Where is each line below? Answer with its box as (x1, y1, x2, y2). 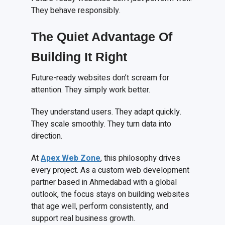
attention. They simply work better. (31, 84, 151, 96)
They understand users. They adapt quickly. (31, 106, 182, 119)
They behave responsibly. (31, 5, 121, 17)
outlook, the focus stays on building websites (31, 188, 190, 201)
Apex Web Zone (41, 152, 101, 165)
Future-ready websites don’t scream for (31, 72, 170, 84)
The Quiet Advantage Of (31, 30, 173, 44)
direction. (31, 130, 63, 143)
